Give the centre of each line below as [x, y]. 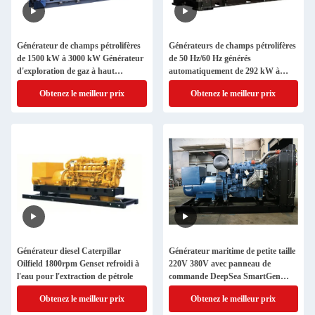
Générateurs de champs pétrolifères [232, 46]
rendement [36, 84]
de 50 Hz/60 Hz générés [210, 58]
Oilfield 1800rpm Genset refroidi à [78, 264]
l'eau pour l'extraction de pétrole [75, 276]
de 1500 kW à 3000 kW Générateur [80, 58]
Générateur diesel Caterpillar [69, 251]
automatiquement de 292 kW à [224, 71]
